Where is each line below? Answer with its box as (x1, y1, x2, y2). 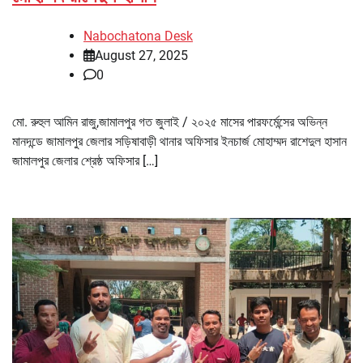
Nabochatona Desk (83, 28, 193, 44)
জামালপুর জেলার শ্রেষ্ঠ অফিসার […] (12, 152, 158, 169)
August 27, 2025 (95, 47, 188, 63)
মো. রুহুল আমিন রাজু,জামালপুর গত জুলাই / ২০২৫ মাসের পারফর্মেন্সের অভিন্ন (12, 113, 327, 130)
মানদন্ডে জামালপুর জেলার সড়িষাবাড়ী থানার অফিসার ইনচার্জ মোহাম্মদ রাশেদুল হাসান (12, 133, 347, 149)
